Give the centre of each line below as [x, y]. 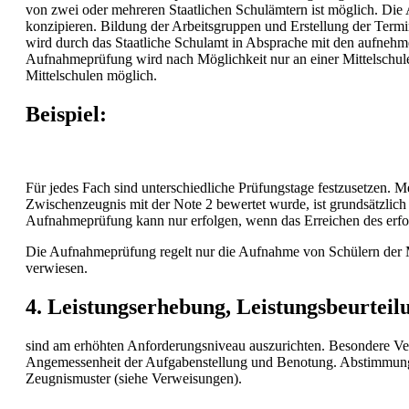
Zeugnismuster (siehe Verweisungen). [134, 378]
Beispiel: [66, 115]
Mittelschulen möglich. [91, 76]
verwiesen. [57, 268]
